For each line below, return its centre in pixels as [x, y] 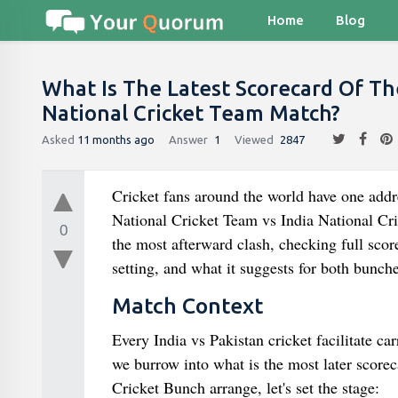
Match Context [187, 306]
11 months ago [116, 139]
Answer [188, 139]
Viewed [254, 139]
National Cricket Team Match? [191, 113]
